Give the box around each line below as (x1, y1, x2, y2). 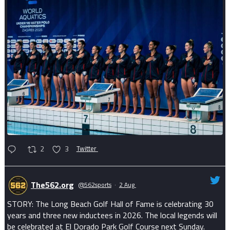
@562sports (78, 179, 111, 189)
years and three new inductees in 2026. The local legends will (7, 209, 217, 222)
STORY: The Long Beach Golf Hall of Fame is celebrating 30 (7, 198, 214, 210)
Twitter (76, 143, 97, 154)
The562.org (30, 178, 74, 191)
